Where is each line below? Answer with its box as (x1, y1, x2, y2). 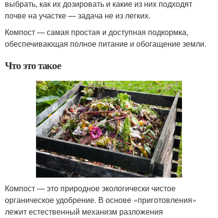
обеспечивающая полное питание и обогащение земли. (5, 37, 206, 49)
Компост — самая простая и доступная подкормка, (5, 26, 188, 37)
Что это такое (5, 57, 61, 73)
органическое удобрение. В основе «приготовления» (5, 194, 197, 206)
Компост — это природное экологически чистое (5, 182, 176, 194)
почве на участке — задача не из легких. (5, 9, 150, 21)
